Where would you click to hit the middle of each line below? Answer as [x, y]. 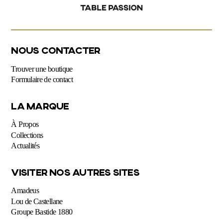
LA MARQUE [40, 106]
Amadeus [25, 191]
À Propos [25, 124]
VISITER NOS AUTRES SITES [75, 172]
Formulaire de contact [42, 80]
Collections [27, 135]
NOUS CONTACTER [56, 50]
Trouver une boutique [42, 69]
